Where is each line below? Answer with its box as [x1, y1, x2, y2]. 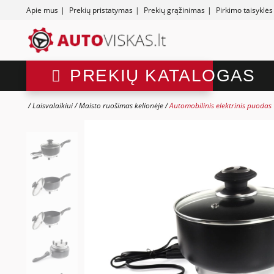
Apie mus [26, 5, 58, 15]
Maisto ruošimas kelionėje [78, 100, 163, 111]
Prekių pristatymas [68, 5, 133, 15]
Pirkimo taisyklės [215, 5, 273, 15]
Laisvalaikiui [32, 100, 73, 111]
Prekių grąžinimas [143, 5, 205, 15]
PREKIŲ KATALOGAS [70, 66, 256, 86]
